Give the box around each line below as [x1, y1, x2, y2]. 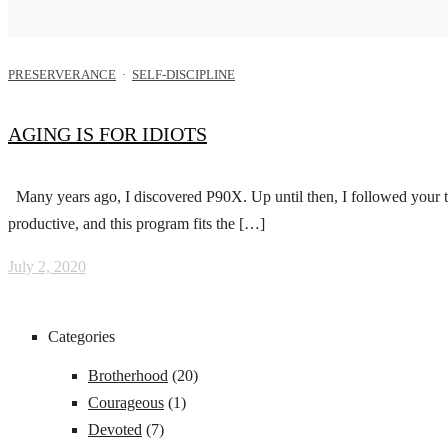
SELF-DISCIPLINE [132, 66, 235, 82]
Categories [48, 327, 115, 345]
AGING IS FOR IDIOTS [8, 123, 207, 146]
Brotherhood [88, 366, 168, 384]
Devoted [88, 420, 142, 438]
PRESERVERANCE [8, 66, 116, 82]
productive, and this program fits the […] [8, 214, 265, 232]
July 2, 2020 [8, 257, 86, 275]
